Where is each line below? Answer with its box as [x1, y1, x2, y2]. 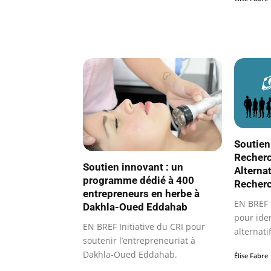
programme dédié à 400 [83, 174, 194, 186]
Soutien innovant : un [83, 160, 183, 173]
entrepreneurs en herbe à [83, 187, 200, 200]
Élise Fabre [234, 251, 268, 260]
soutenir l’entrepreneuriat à [83, 234, 195, 246]
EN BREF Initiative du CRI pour [83, 220, 205, 232]
